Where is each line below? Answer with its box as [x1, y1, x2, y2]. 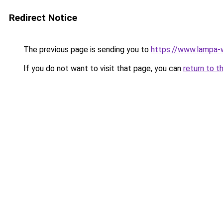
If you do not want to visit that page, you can [21, 64, 183, 73]
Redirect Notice [9, 12, 77, 23]
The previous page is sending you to [21, 45, 151, 54]
